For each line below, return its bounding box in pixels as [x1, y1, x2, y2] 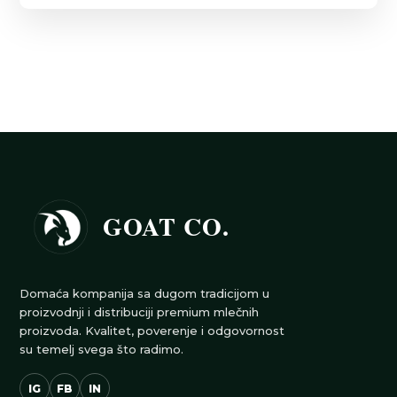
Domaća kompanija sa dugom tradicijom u [19, 286, 270, 300]
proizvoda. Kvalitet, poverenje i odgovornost [19, 323, 285, 338]
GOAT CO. [103, 208, 230, 245]
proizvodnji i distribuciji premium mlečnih [19, 305, 260, 319]
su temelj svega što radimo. [19, 342, 184, 356]
